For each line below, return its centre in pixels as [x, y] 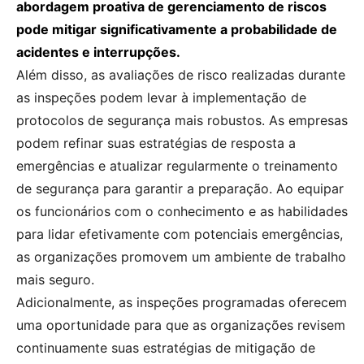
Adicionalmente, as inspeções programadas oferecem [182, 303]
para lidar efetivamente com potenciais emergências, [180, 234]
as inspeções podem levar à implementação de [161, 98]
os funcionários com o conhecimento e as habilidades [182, 212]
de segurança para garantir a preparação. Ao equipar [180, 189]
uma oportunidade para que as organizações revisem [181, 325]
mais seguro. [55, 280]
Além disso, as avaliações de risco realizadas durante [181, 75]
